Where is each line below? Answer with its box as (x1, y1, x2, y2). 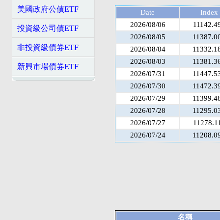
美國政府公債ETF (17, 5, 79, 13)
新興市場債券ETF (17, 62, 79, 71)
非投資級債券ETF (17, 43, 79, 52)
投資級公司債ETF (17, 24, 79, 32)
